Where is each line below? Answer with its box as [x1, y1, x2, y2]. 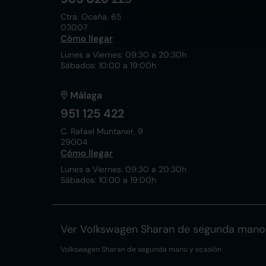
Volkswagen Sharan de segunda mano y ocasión [61, 245, 221, 254]
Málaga [70, 89, 102, 102]
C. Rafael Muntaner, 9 [61, 126, 143, 137]
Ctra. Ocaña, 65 [61, 11, 122, 22]
